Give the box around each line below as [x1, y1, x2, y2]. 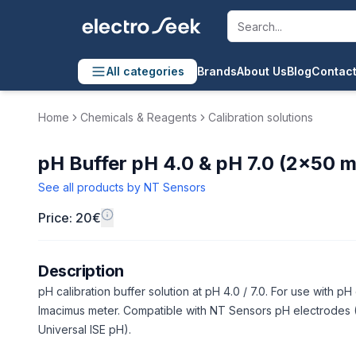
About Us [237, 64, 287, 78]
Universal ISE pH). [38, 323, 131, 336]
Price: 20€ [38, 210, 101, 226]
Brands [197, 64, 237, 78]
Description [38, 261, 124, 281]
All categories [106, 64, 184, 78]
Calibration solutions [208, 110, 313, 124]
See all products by [38, 180, 144, 194]
